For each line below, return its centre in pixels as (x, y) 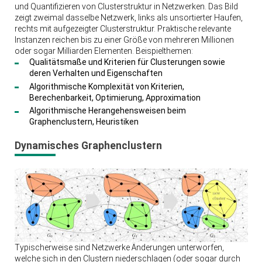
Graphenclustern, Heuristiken (84, 122)
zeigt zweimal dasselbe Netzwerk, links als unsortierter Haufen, (128, 18)
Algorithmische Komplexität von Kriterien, (106, 86)
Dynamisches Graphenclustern (88, 146)
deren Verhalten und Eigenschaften (96, 73)
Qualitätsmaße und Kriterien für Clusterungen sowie (127, 62)
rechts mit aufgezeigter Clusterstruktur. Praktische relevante (123, 29)
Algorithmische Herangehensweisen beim (107, 111)
